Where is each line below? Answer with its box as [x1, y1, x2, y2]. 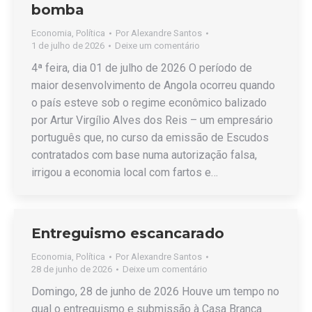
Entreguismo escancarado [31, 225, 224, 242]
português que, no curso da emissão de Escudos [31, 131, 269, 144]
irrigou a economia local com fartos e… [31, 166, 218, 179]
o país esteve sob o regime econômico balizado [31, 96, 267, 109]
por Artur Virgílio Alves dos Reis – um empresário [31, 114, 273, 127]
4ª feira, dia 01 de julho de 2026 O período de [31, 61, 252, 75]
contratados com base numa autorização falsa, [31, 148, 257, 162]
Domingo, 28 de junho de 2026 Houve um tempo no [31, 285, 279, 298]
